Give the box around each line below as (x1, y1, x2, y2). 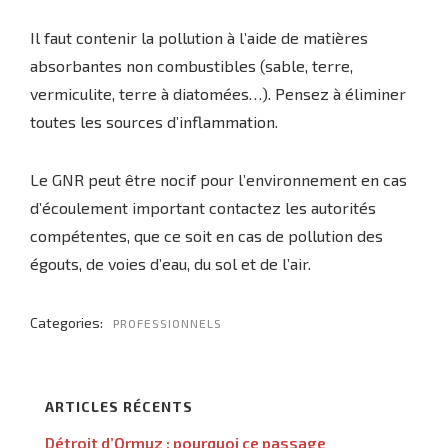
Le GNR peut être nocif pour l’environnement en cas (30, 170, 407, 189)
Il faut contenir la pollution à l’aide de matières (30, 28, 368, 47)
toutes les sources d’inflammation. (30, 112, 278, 131)
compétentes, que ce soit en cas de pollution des (30, 226, 383, 245)
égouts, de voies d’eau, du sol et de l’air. (30, 254, 311, 273)
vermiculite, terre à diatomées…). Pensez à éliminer (30, 84, 406, 103)
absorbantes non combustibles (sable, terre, (30, 56, 353, 75)
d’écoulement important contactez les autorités (30, 198, 376, 217)
